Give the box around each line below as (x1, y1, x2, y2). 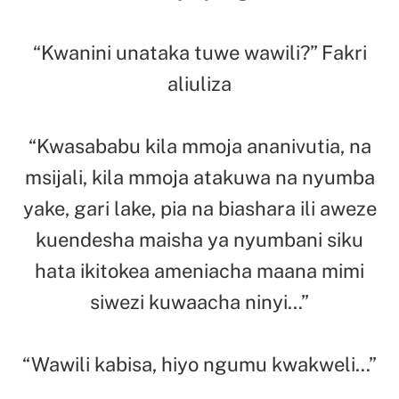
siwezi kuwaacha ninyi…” (90, 289, 309, 313)
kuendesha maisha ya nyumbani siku (36, 227, 363, 251)
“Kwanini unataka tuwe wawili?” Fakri (32, 40, 367, 64)
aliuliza (167, 71, 232, 95)
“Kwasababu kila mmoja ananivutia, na (28, 134, 371, 158)
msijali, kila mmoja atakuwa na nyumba (24, 165, 375, 189)
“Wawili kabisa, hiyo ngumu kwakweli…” (22, 352, 377, 376)
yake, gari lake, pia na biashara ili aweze (22, 196, 377, 220)
